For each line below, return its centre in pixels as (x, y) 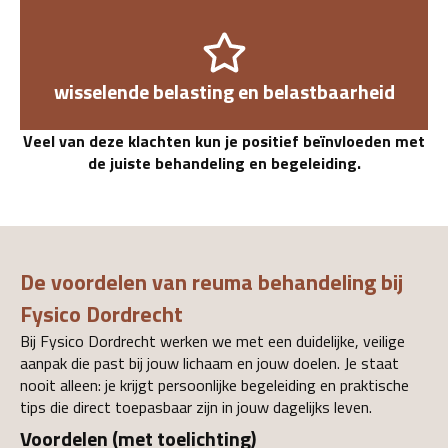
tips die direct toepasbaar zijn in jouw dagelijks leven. (196, 406)
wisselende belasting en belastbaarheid (224, 91)
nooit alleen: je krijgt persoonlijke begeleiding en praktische (214, 384)
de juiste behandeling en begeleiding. (224, 162)
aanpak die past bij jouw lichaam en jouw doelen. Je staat (209, 362)
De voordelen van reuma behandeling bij (211, 281)
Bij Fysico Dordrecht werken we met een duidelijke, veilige (212, 340)
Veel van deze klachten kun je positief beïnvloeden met (224, 140)
